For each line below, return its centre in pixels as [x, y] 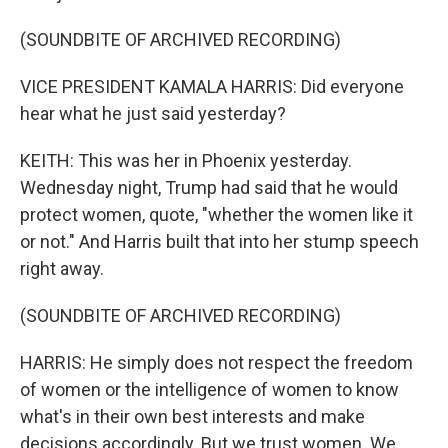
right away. [62, 268]
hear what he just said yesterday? [153, 113]
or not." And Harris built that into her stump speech [219, 241]
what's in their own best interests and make [192, 416]
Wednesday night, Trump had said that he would [209, 187]
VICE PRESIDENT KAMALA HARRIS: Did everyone [212, 86]
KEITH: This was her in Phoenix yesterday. [186, 160]
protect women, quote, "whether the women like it [216, 214]
